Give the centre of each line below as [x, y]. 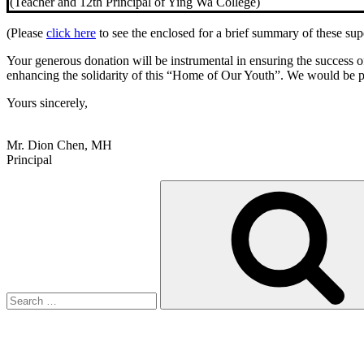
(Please [26, 32]
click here [71, 32]
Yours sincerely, [47, 102]
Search [23, 186]
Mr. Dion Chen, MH [59, 145]
